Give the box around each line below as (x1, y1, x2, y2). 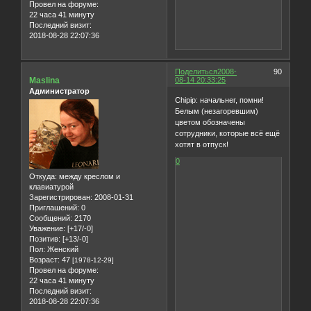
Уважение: (29, 224, 65, 233)
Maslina (29, 75, 60, 85)
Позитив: (29, 235, 60, 244)
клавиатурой (29, 183, 74, 192)
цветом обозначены (175, 118, 246, 127)
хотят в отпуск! (175, 140, 229, 149)
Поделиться (175, 67, 218, 76)
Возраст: (29, 255, 60, 264)
